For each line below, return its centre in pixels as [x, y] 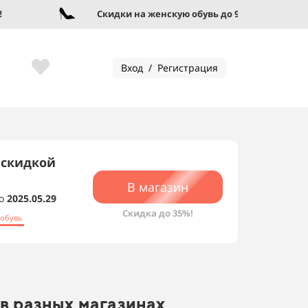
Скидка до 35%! [158, 213]
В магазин [158, 187]
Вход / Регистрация [169, 68]
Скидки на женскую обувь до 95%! [158, 14]
